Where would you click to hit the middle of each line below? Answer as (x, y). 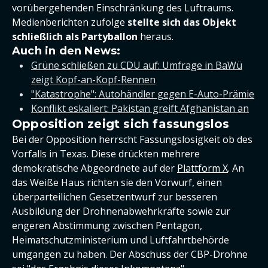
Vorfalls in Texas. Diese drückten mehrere (106, 154)
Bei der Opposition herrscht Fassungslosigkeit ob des (132, 139)
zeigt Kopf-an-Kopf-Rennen (93, 80)
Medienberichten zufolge (70, 22)
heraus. (156, 36)
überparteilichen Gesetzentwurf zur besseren (115, 197)
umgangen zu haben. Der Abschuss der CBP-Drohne (130, 254)
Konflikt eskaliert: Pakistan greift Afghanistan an (140, 108)
